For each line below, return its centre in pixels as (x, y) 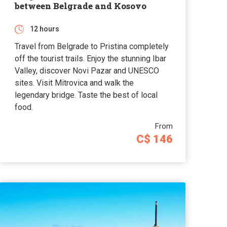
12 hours (45, 29)
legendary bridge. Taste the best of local (86, 95)
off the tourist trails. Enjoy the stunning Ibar (91, 58)
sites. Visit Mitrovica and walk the (74, 83)
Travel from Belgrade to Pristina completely (92, 46)
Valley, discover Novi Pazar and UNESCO (87, 70)
